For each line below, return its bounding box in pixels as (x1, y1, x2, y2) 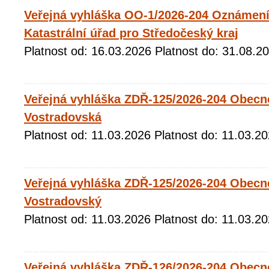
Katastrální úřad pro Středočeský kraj (24, 26, 238, 40)
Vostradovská (24, 110, 101, 124)
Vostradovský (24, 195, 101, 208)
